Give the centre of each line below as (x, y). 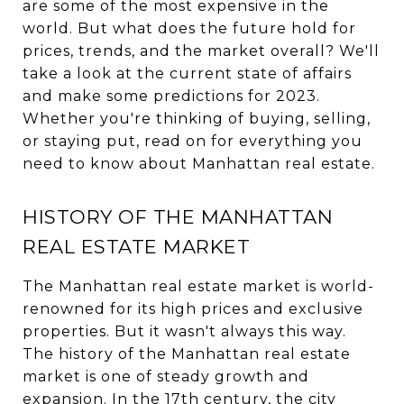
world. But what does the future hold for (189, 28)
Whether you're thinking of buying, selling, (197, 119)
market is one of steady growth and (166, 376)
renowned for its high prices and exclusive (193, 309)
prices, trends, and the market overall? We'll (201, 51)
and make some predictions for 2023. (171, 96)
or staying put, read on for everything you (193, 141)
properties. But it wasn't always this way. (184, 331)
